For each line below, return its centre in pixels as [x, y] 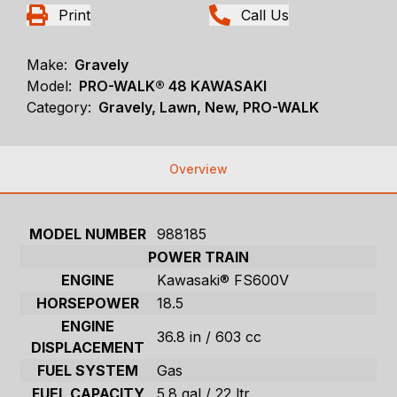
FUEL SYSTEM [88, 371]
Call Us [265, 16]
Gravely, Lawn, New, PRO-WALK [209, 108]
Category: [59, 108]
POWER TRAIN [198, 257]
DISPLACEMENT [88, 348]
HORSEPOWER [88, 304]
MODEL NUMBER [88, 234]
